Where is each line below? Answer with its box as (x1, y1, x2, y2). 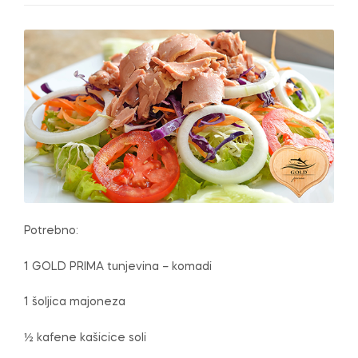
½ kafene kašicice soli (24, 332, 146, 344)
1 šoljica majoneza (24, 296, 125, 308)
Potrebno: (24, 225, 78, 237)
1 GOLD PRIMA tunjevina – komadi (24, 261, 212, 272)
